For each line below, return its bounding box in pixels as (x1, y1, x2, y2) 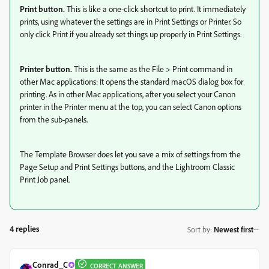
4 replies (10, 223, 40, 234)
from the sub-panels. (20, 114, 88, 124)
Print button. (20, 4, 65, 14)
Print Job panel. (20, 174, 70, 184)
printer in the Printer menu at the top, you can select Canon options (20, 101, 241, 112)
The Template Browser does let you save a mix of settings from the (20, 149, 241, 159)
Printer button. (20, 64, 72, 74)
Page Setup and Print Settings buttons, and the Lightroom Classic (20, 162, 235, 172)
